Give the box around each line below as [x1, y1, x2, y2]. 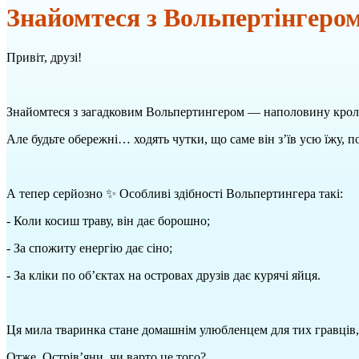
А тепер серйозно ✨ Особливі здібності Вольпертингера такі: [6, 186, 343, 200]
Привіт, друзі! [6, 50, 82, 64]
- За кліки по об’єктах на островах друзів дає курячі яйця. [6, 268, 321, 282]
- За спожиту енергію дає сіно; [6, 240, 172, 255]
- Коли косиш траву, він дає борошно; [6, 213, 210, 228]
